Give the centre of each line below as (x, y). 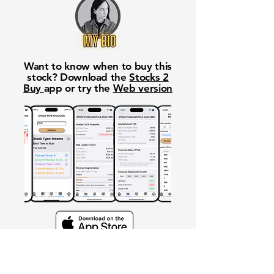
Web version (143, 88)
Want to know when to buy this (98, 66)
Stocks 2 (149, 77)
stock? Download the (78, 77)
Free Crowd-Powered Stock (98, 260)
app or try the (78, 88)
